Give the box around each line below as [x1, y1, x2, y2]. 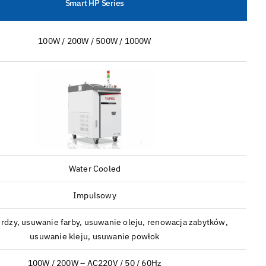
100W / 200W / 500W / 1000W [38, 36, 151, 46]
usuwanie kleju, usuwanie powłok [30, 231, 160, 242]
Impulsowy [73, 190, 116, 201]
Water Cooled [68, 163, 121, 174]
